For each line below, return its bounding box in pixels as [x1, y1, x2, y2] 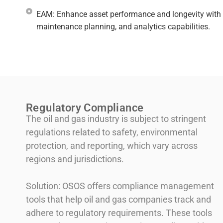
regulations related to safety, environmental [26, 127, 198, 138]
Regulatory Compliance [26, 102, 144, 114]
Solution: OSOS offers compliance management [26, 181, 214, 192]
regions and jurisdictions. [26, 154, 124, 165]
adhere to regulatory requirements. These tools [26, 208, 212, 219]
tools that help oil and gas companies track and [26, 194, 211, 205]
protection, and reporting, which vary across [26, 140, 198, 151]
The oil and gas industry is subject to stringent [26, 113, 206, 124]
